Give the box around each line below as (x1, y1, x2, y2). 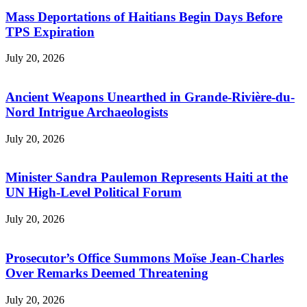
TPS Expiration (5, 24, 95, 39)
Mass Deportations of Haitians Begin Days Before (5, 9, 282, 24)
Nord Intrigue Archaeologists (5, 104, 168, 119)
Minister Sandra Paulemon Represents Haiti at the (5, 170, 288, 185)
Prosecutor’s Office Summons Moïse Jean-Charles (5, 250, 284, 265)
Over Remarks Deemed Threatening (5, 265, 208, 280)
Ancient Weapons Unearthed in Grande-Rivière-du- (5, 89, 295, 104)
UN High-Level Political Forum (5, 185, 182, 200)
